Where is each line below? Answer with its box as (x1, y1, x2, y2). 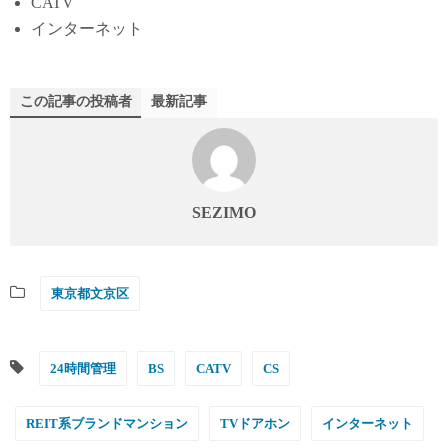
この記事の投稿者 (20, 93, 132, 109)
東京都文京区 (51, 285, 129, 301)
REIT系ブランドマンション (26, 415, 188, 431)
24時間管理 (50, 360, 116, 376)
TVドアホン (220, 415, 290, 431)
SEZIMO (192, 203, 256, 221)
